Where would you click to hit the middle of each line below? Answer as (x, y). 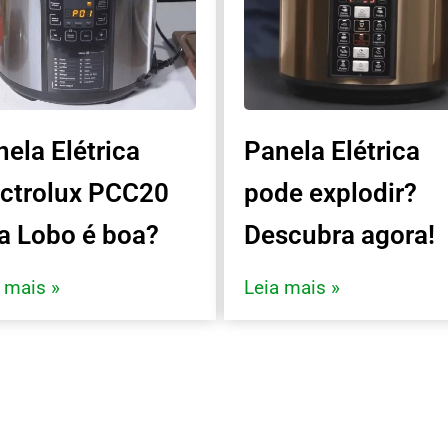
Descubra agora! (339, 234)
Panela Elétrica (332, 150)
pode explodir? (330, 192)
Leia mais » (292, 287)
